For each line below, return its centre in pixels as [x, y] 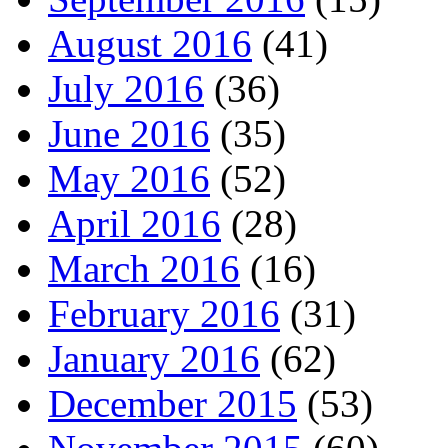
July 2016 [126, 88]
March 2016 [144, 268]
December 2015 [172, 403]
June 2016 [129, 133]
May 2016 [129, 178]
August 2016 [150, 43]
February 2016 [164, 313]
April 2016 [134, 223]
